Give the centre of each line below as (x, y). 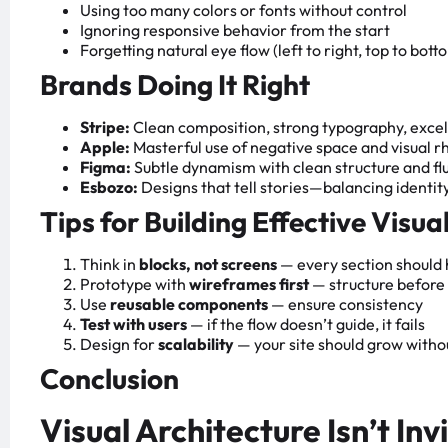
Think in (109, 263)
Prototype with (134, 283)
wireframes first (249, 283)
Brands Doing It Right (175, 84)
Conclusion (109, 378)
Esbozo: (109, 186)
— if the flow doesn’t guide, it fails (306, 323)
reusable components (189, 303)
